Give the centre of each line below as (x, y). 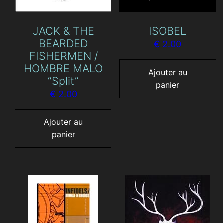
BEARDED (63, 44)
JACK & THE (63, 31)
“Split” (63, 81)
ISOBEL (168, 31)
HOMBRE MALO (63, 68)
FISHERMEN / (63, 56)
